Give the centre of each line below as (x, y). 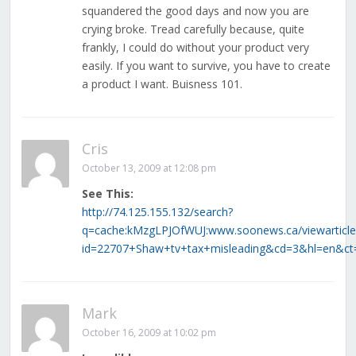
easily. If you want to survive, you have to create (206, 66)
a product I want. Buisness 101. (162, 84)
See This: (107, 194)
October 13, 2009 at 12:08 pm (149, 168)
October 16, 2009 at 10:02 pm (149, 333)
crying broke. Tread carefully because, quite (193, 29)
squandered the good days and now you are (195, 11)
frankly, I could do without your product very (195, 48)
